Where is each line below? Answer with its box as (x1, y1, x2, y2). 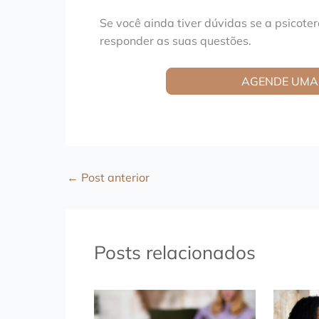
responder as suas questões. (100, 33, 251, 48)
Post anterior (78, 170, 150, 185)
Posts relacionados (94, 241, 256, 265)
